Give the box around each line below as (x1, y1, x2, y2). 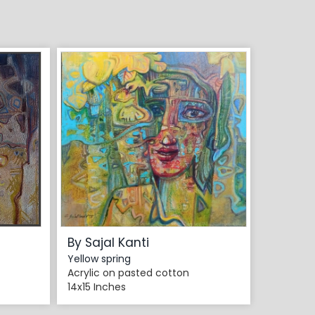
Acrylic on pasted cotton (67, 266, 189, 281)
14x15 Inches (67, 280, 126, 295)
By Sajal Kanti (67, 234, 149, 252)
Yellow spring (67, 252, 131, 266)
